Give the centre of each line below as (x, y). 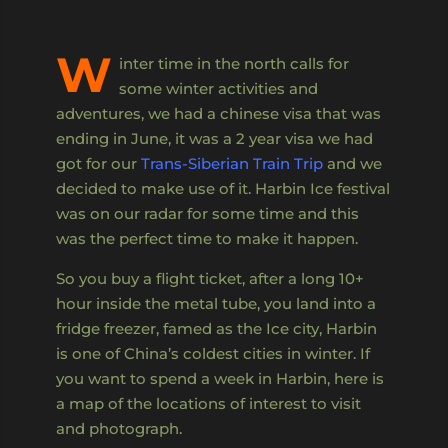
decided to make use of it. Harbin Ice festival (223, 188)
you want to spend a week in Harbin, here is (220, 378)
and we (352, 163)
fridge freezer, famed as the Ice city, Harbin (216, 328)
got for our (98, 163)
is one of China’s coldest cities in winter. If (213, 353)
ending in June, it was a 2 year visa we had (214, 138)
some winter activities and (218, 88)
